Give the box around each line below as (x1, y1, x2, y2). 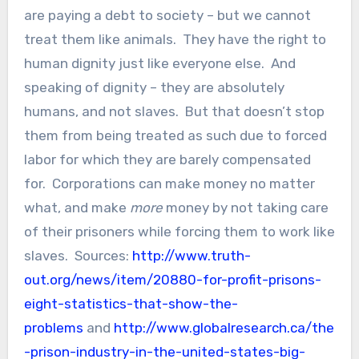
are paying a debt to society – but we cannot (23, 6, 311, 23)
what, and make (23, 199, 130, 216)
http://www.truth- (131, 247, 251, 264)
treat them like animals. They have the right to (23, 30, 326, 47)
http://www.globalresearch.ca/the (113, 319, 334, 336)
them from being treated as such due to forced (23, 127, 327, 143)
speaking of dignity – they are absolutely (23, 79, 284, 95)
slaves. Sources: (23, 247, 132, 264)
